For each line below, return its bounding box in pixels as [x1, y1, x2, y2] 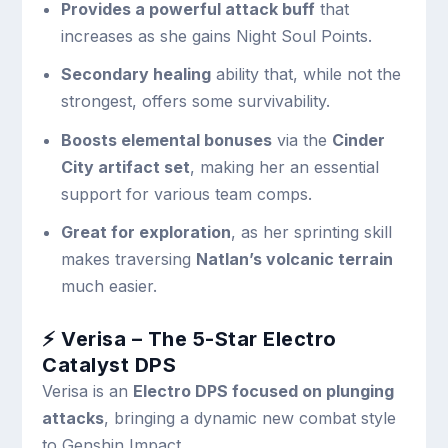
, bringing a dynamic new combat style [104, 407, 397, 428]
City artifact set [60, 156, 190, 177]
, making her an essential [189, 156, 379, 177]
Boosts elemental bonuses [60, 129, 272, 150]
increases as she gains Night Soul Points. [60, 26, 372, 47]
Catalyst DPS [42, 352, 177, 377]
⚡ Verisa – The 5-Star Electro [42, 326, 337, 351]
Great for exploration [60, 221, 231, 242]
